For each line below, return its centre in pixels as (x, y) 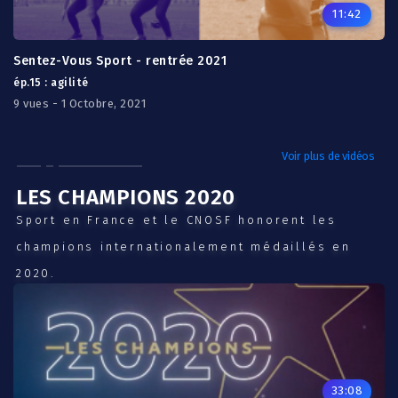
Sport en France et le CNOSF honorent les (176, 220)
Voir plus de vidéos (328, 156)
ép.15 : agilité (51, 83)
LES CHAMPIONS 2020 (126, 197)
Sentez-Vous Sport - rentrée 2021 (120, 61)
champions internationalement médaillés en (183, 247)
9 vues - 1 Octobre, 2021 (80, 103)
